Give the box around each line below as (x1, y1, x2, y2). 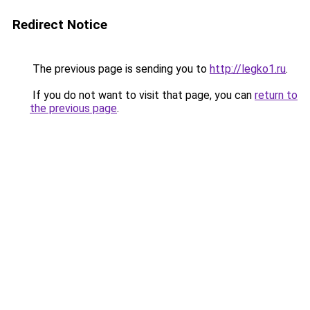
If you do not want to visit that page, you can (30, 89, 255, 102)
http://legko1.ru (210, 62, 286, 75)
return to (255, 89, 298, 102)
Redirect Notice (12, 17, 107, 33)
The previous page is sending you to (30, 62, 210, 75)
